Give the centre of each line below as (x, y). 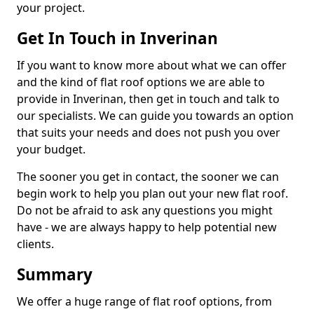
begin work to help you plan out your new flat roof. (152, 193)
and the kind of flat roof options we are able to (141, 82)
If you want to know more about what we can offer (152, 65)
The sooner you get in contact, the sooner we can (148, 177)
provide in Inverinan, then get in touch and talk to (148, 99)
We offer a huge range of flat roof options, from (144, 301)
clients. (35, 244)
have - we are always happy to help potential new (147, 227)
